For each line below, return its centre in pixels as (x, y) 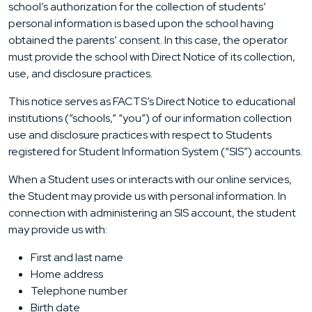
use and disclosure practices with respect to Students (140, 135)
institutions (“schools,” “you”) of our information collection (150, 118)
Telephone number (79, 291)
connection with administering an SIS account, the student (152, 213)
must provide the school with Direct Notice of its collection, (152, 57)
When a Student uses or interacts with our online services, (150, 180)
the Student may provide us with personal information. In (147, 196)
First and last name (77, 258)
